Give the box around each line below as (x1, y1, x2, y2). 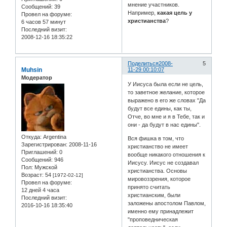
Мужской (33, 164, 57, 171)
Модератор (21, 74, 52, 81)
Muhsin (21, 66, 42, 73)
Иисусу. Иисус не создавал (128, 160, 199, 166)
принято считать (128, 184, 171, 191)
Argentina (42, 134, 66, 140)
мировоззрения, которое (128, 176, 191, 182)
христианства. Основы (128, 168, 187, 174)
